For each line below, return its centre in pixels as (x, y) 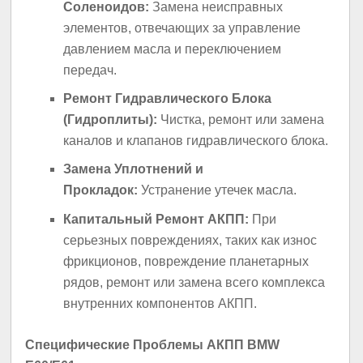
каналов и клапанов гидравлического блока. (196, 140)
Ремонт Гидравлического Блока (168, 98)
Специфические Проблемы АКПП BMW (153, 344)
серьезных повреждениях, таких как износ (190, 240)
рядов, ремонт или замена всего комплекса (194, 282)
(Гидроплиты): (111, 119)
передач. (90, 70)
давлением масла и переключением (173, 49)
